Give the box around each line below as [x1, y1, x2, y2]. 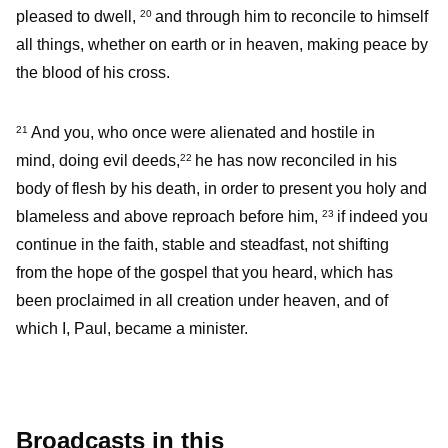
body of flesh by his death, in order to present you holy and [16, 180, 427, 198]
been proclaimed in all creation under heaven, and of [16, 292, 388, 310]
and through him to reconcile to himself [155, 8, 428, 26]
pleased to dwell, [16, 8, 140, 26]
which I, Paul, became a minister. [16, 320, 248, 338]
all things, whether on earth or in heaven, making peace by [16, 36, 428, 54]
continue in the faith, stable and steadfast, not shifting [16, 236, 389, 254]
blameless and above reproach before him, [16, 208, 322, 226]
